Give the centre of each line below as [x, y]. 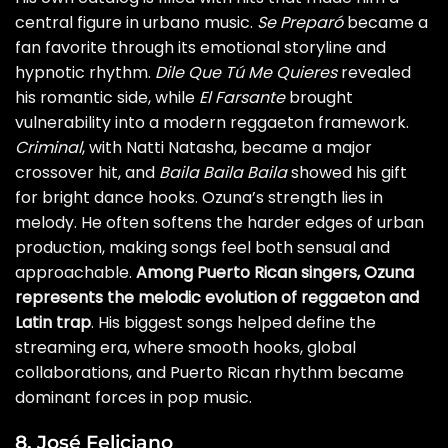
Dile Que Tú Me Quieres [246, 72]
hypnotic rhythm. [85, 72]
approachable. [75, 272]
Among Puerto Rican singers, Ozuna [275, 272]
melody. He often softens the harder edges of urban [219, 222]
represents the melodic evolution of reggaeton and [217, 297]
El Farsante [242, 97]
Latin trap [53, 322]
